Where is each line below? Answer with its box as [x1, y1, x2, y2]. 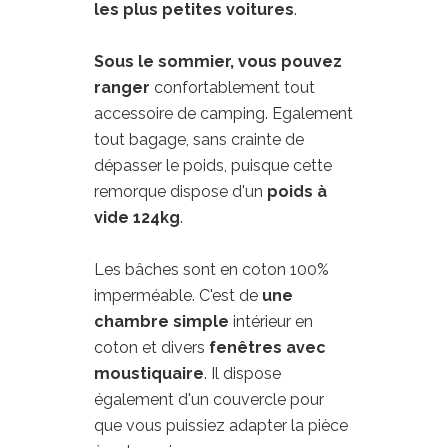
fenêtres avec [209, 338, 326, 357]
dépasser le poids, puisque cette [94, 156, 332, 175]
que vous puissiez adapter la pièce [94, 416, 348, 435]
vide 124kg [94, 208, 180, 227]
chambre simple [94, 312, 229, 331]
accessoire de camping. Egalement [94, 104, 353, 123]
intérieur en [229, 312, 313, 331]
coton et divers [94, 338, 209, 357]
